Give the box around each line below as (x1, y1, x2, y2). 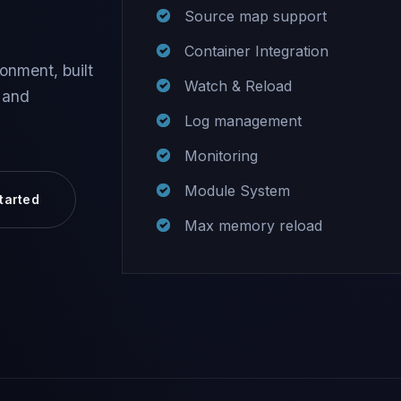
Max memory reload (183, 217, 322, 235)
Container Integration (183, 42, 328, 61)
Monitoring (183, 147, 258, 166)
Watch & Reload (183, 77, 292, 96)
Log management (183, 112, 302, 131)
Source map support (183, 7, 327, 26)
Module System (183, 182, 290, 200)
